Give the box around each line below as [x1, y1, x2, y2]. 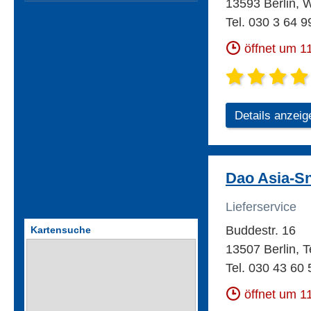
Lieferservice [226, 200, 296, 215]
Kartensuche [31, 224, 91, 236]
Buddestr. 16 [226, 224, 296, 238]
